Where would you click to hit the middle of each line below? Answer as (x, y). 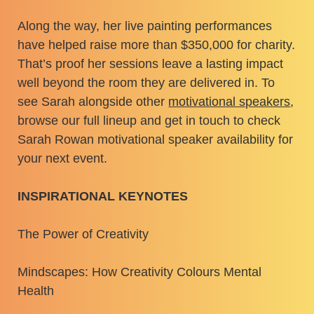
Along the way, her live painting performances (145, 26)
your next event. (63, 159)
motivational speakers (230, 102)
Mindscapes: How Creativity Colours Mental (140, 272)
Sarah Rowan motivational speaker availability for (156, 140)
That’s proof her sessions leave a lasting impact (151, 64)
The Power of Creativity (83, 234)
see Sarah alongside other (93, 102)
